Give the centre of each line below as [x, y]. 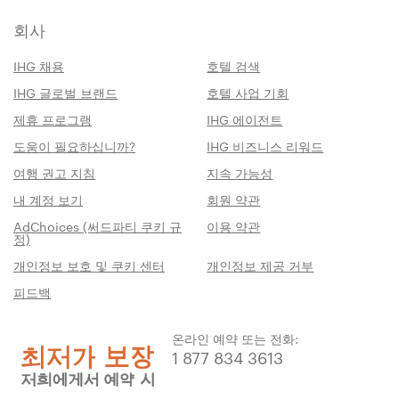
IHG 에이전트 [245, 119]
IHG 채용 [39, 65]
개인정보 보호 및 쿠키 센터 [89, 265]
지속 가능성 [240, 172]
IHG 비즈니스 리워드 [265, 146]
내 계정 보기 [48, 199]
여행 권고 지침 [54, 172]
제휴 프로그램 [53, 119]
